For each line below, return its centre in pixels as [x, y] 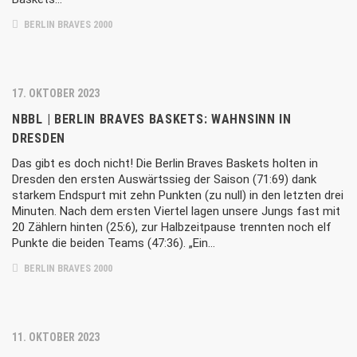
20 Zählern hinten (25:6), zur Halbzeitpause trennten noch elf [172, 227]
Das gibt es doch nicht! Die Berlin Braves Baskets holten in [165, 163]
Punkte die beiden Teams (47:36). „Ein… [114, 243]
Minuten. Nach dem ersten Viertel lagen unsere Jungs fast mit [176, 211]
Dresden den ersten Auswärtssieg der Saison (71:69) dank [164, 179]
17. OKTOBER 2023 [56, 93]
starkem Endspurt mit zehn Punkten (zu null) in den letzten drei [178, 195]
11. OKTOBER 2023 [56, 337]
